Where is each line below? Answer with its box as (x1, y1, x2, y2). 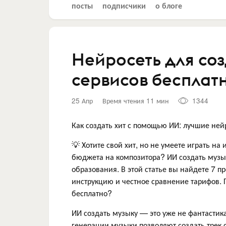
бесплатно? (72, 187, 112, 199)
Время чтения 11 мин (102, 95, 168, 105)
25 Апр (72, 95, 93, 105)
